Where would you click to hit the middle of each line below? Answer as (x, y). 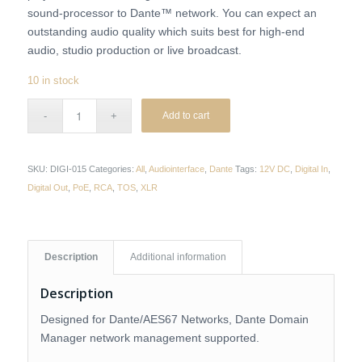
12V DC (274, 168)
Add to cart (186, 115)
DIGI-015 (68, 168)
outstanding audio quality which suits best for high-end (166, 31)
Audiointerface (176, 168)
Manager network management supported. (149, 337)
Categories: (112, 168)
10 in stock (53, 80)
